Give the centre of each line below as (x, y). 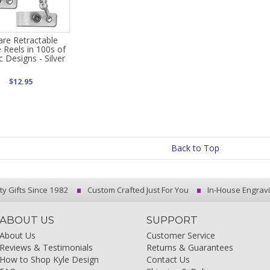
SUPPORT (172, 220)
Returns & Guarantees (190, 247)
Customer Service (181, 235)
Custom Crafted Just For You (137, 190)
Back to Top (195, 148)
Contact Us (168, 259)
